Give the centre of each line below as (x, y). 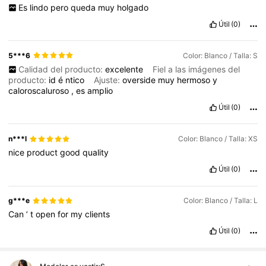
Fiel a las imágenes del (196, 69)
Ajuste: (108, 80)
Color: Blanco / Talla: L (220, 201)
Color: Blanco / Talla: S (220, 55)
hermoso (195, 80)
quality (96, 153)
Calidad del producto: (61, 69)
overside (140, 80)
